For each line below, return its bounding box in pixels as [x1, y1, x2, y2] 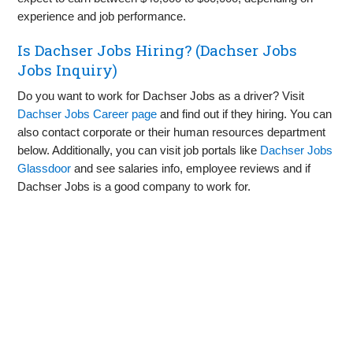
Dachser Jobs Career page [17, 106, 158, 121]
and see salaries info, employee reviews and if [71, 161, 311, 175]
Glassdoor [17, 161, 72, 175]
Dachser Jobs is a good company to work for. [17, 179, 251, 193]
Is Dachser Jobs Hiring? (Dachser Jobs [17, 39, 298, 60]
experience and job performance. [17, 9, 187, 23]
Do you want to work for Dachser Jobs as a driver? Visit [17, 88, 305, 102]
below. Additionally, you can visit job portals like [17, 143, 261, 157]
